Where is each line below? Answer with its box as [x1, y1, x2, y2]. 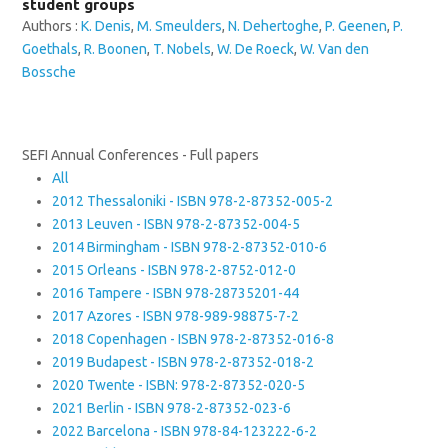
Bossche [22, 64, 77, 80]
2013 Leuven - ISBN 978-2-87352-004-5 [52, 216, 301, 232]
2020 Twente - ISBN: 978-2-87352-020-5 [52, 377, 306, 393]
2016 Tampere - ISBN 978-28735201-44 [52, 285, 300, 301]
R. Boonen [84, 41, 148, 57]
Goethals [22, 41, 79, 57]
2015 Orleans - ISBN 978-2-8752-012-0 [52, 262, 297, 278]
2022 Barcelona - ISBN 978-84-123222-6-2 [52, 423, 318, 439]
